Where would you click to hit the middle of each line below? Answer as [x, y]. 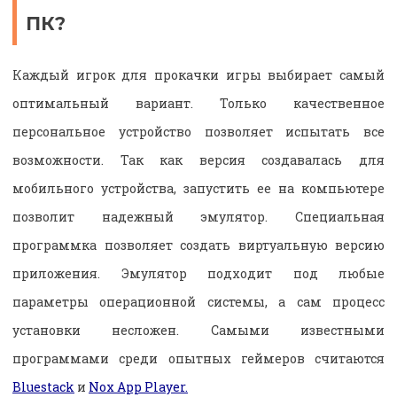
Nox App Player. [138, 386]
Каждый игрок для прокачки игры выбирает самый [198, 74]
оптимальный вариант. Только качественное [198, 103]
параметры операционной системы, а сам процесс [198, 301]
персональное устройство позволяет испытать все [198, 131]
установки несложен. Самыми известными [198, 330]
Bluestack [43, 386]
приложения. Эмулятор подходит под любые [198, 273]
